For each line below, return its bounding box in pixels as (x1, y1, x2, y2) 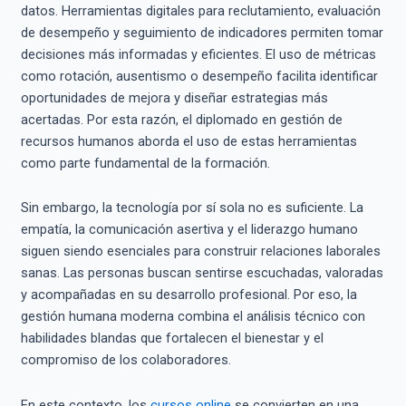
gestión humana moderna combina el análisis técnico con (20, 308, 365, 325)
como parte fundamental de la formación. (20, 154, 270, 171)
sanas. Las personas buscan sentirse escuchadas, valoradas (20, 265, 383, 282)
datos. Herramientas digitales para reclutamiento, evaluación (20, 2, 381, 19)
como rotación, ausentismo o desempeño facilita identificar (20, 67, 378, 84)
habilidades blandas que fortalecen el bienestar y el (20, 330, 324, 347)
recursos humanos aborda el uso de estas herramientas (20, 132, 357, 150)
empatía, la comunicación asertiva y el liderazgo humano (20, 221, 358, 238)
